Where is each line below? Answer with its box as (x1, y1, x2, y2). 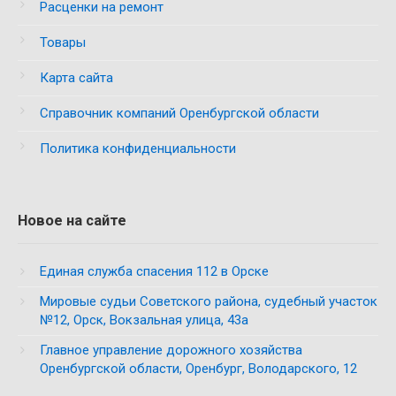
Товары (40, 34, 86, 50)
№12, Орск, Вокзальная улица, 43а (40, 312, 248, 328)
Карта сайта (40, 70, 113, 86)
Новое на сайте (18, 212, 126, 229)
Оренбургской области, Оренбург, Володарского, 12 (40, 361, 357, 377)
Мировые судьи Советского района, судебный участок (40, 293, 377, 309)
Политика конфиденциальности (40, 141, 236, 156)
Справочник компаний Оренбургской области (40, 105, 319, 121)
